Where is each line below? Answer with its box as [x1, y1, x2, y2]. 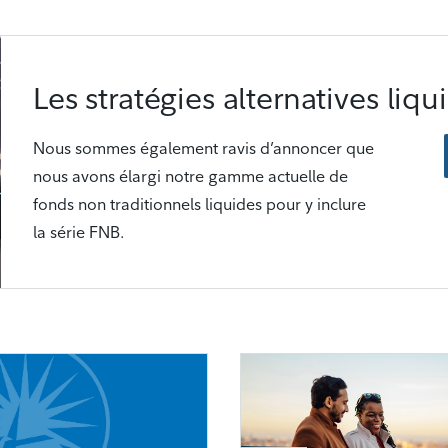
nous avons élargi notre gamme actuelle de [33, 166, 348, 187]
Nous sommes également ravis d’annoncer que [33, 138, 374, 159]
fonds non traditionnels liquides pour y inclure [33, 194, 366, 215]
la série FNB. [33, 222, 125, 243]
